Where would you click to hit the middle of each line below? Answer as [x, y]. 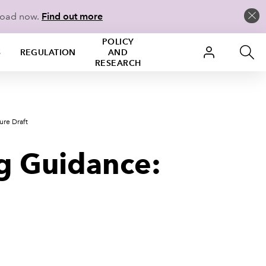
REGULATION [48, 52]
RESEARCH [118, 63]
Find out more [72, 16]
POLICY [118, 42]
